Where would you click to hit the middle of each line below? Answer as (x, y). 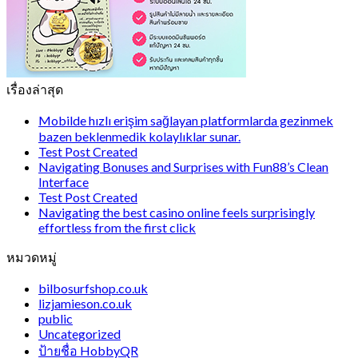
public (56, 319)
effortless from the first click (117, 228)
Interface (64, 182)
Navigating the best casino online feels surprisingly (177, 213)
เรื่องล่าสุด (35, 89)
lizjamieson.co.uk (85, 304)
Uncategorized (80, 334)
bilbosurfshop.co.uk (93, 288)
